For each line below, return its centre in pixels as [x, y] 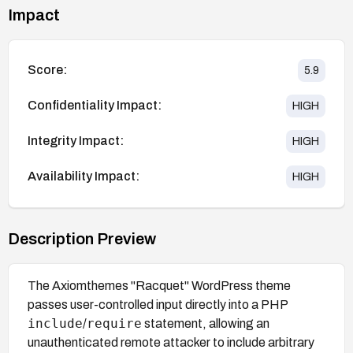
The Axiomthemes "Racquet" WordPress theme [159, 285]
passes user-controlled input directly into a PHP [158, 304]
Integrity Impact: [76, 141]
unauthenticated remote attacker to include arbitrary [171, 342]
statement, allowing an [206, 323]
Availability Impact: [84, 176]
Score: [47, 70]
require [114, 323]
